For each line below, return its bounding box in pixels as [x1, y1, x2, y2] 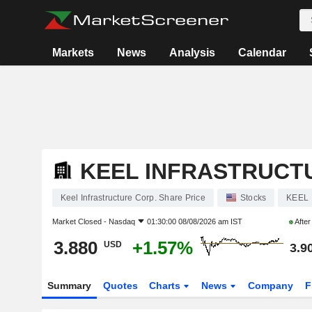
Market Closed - [52, 217, 109, 226]
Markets [52, 47, 95, 58]
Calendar [238, 47, 287, 58]
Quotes [102, 280, 138, 291]
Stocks [240, 193, 267, 203]
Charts [149, 280, 184, 291]
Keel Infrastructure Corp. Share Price [60, 193, 205, 203]
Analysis [169, 47, 216, 58]
